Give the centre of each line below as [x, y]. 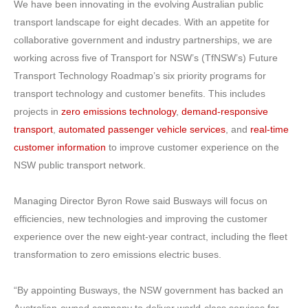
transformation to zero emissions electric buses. [118, 254]
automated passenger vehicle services [142, 129]
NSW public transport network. [80, 165]
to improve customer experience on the [192, 147]
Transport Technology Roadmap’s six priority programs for [140, 75]
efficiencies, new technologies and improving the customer [141, 218]
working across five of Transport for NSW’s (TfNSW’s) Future [146, 57]
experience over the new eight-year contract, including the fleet [151, 236]
